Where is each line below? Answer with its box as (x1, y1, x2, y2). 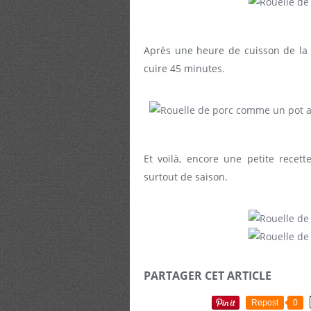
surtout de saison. (144, 170, 228, 183)
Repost (251, 298, 278, 308)
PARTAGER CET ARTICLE (144, 268, 271, 283)
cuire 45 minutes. (144, 62, 225, 75)
